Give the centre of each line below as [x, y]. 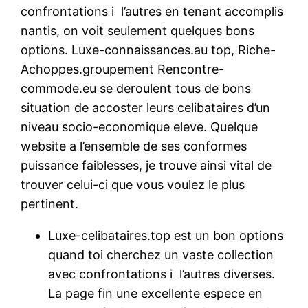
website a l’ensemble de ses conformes [134, 146]
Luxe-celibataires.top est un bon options [166, 235]
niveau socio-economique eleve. [114, 126]
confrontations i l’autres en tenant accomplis [152, 11]
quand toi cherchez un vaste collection [161, 254]
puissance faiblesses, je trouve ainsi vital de [146, 165]
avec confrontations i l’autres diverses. [162, 274]
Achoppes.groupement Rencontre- [123, 69]
